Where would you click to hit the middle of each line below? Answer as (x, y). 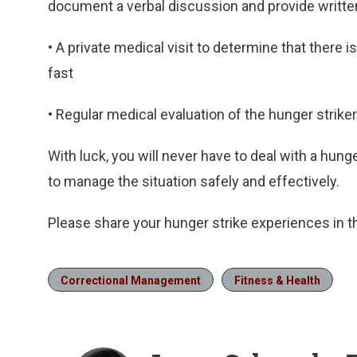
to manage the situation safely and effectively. (194, 181)
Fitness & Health (277, 280)
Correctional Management (131, 280)
